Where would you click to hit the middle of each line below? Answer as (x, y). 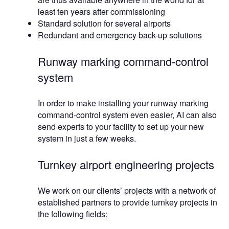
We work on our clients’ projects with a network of (127, 191)
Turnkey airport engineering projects (126, 165)
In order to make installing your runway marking (123, 103)
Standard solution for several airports (104, 24)
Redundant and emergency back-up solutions (120, 35)
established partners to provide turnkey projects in (128, 202)
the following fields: (73, 214)
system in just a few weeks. (87, 139)
